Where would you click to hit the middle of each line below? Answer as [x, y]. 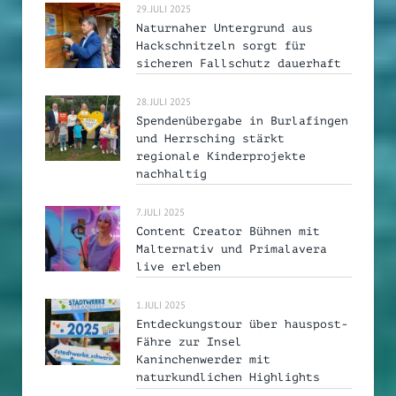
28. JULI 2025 [164, 101]
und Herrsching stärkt [210, 138]
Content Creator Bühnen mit [228, 232]
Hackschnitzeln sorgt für [221, 45]
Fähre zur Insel [189, 342]
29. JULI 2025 [164, 8]
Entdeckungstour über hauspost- [242, 324]
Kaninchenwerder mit [203, 360]
